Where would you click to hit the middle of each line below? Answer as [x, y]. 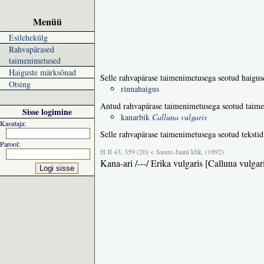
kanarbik [136, 117]
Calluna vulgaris [179, 117]
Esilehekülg [28, 37]
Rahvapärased [32, 49]
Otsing [20, 84]
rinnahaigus [140, 89]
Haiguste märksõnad [42, 72]
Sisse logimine [47, 112]
